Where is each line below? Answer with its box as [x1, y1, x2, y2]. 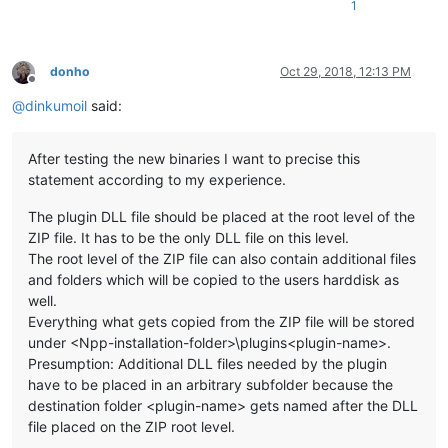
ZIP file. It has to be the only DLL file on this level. [28, 229, 349, 247]
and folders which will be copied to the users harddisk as [28, 271, 399, 289]
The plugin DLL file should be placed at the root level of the [28, 208, 415, 226]
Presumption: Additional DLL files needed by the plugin [28, 355, 387, 373]
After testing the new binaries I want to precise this [28, 150, 360, 168]
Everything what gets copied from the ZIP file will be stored [28, 313, 415, 331]
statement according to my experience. [28, 171, 286, 189]
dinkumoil [25, 97, 87, 115]
